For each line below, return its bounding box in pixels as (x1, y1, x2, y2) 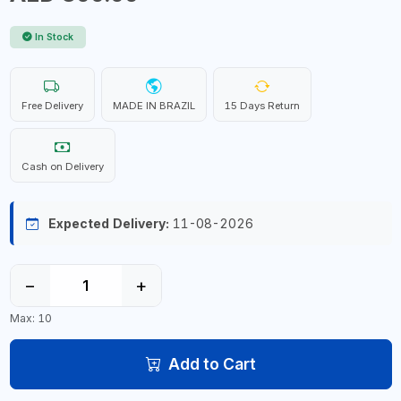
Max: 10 (9, 311, 52, 325)
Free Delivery (21, 99, 83, 112)
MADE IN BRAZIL (112, 99, 195, 112)
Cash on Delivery (21, 160, 104, 173)
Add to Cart (167, 354, 256, 373)
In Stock (35, 31, 73, 43)
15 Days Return (224, 99, 300, 112)
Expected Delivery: (47, 216, 169, 231)
